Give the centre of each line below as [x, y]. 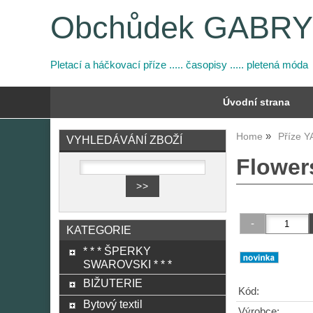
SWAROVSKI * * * [127, 264]
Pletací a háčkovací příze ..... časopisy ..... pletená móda [179, 65]
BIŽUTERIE [112, 283]
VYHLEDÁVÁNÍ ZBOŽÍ [124, 140]
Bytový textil [112, 304]
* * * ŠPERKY [117, 251]
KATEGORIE [99, 230]
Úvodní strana [256, 102]
